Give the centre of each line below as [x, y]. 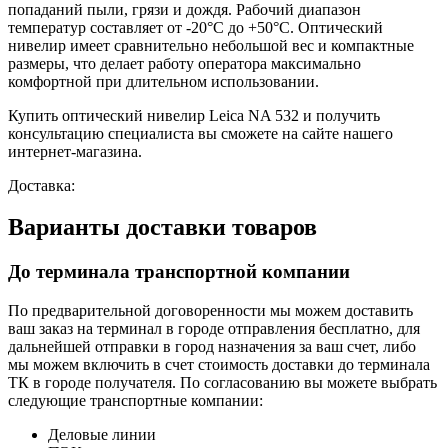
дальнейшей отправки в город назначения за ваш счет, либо [212, 347]
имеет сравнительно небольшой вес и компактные [242, 45]
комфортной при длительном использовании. [163, 81]
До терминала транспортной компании [179, 272]
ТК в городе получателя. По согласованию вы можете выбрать [222, 383]
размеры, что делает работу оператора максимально [184, 63]
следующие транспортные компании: [135, 401]
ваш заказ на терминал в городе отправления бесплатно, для [214, 329]
